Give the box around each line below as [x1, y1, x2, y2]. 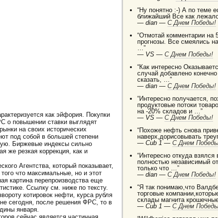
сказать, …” [137, 76, 172, 84]
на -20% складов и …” [137, 108, 203, 115]
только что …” [137, 164, 180, 172]
